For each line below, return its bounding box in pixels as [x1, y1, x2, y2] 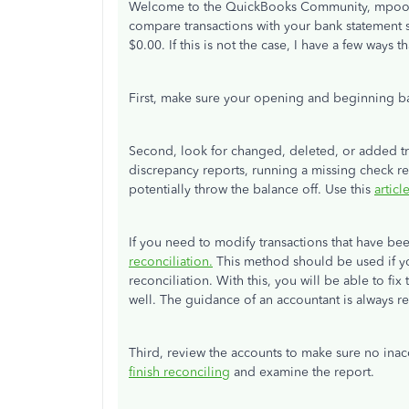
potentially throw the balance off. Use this [129, 182, 374, 197]
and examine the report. [230, 364, 374, 380]
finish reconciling [129, 364, 230, 380]
